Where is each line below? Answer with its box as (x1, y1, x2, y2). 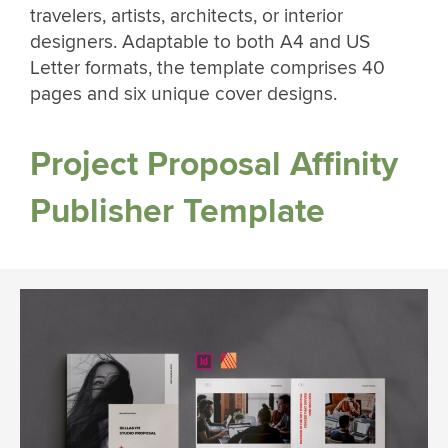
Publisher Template (30, 190, 325, 232)
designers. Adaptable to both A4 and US (30, 30, 370, 55)
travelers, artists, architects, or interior (30, 4, 343, 29)
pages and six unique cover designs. (30, 82, 337, 107)
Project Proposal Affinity (30, 143, 398, 185)
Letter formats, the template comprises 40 (30, 56, 385, 81)
